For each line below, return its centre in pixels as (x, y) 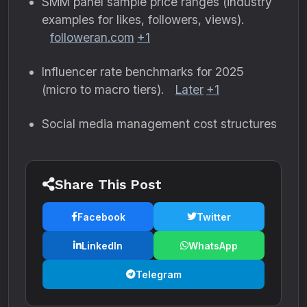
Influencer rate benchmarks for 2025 (143, 72)
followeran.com (92, 37)
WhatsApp (213, 245)
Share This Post (108, 184)
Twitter (214, 217)
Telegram (158, 274)
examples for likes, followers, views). (143, 20)
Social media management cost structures (161, 124)
